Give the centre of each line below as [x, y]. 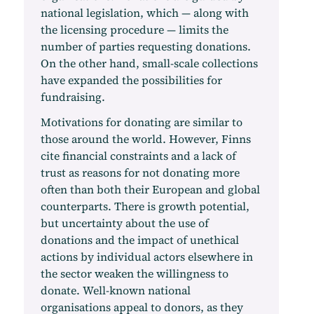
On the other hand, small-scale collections [149, 63]
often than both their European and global [150, 189]
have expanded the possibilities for [131, 80]
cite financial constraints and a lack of [138, 156]
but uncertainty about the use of [124, 223]
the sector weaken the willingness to [134, 273]
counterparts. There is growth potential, [145, 206]
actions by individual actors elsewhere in [146, 257]
